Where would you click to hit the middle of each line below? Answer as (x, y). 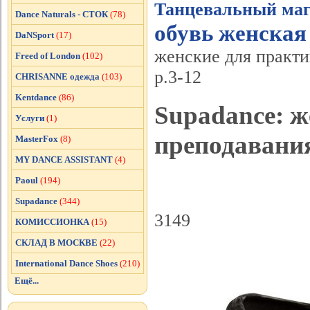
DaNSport (35, 35)
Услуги (30, 118)
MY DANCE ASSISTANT (64, 159)
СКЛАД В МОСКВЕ (56, 243)
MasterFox (37, 139)
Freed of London (48, 56)
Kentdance (36, 97)
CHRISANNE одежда (57, 76)
